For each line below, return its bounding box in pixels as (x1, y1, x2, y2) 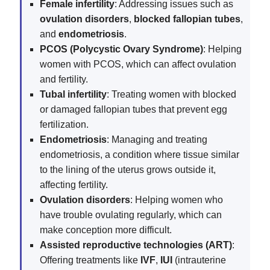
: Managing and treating (107, 134, 207, 145)
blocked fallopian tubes (134, 14, 240, 25)
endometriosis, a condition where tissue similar (40, 149, 239, 160)
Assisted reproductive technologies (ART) (40, 240, 232, 251)
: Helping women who (130, 195, 223, 206)
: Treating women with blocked (107, 89, 236, 100)
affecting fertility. (40, 180, 108, 190)
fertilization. (40, 119, 89, 130)
